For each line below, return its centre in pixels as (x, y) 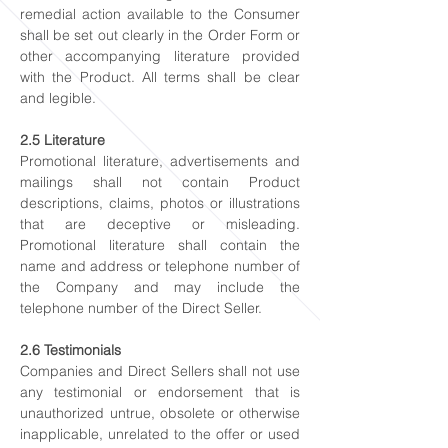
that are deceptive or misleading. (160, 224)
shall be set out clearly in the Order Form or (160, 35)
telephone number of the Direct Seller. (141, 308)
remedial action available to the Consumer (160, 14)
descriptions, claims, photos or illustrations (160, 203)
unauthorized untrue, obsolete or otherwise (160, 413)
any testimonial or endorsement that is (160, 392)
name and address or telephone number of (160, 266)
